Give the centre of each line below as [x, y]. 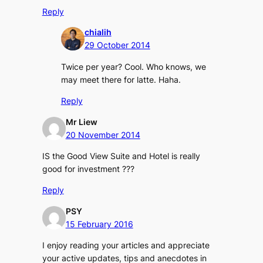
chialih [98, 32]
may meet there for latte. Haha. [121, 79]
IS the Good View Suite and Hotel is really [121, 156]
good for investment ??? [88, 169]
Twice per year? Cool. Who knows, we [133, 66]
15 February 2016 [99, 224]
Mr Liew [81, 122]
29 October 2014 [117, 45]
